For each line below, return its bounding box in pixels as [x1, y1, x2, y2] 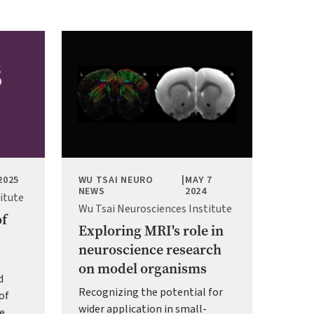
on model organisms [78, 259, 207, 279]
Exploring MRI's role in [78, 221, 224, 241]
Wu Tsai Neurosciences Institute [78, 201, 232, 217]
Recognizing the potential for [78, 285, 223, 301]
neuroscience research [78, 240, 221, 260]
